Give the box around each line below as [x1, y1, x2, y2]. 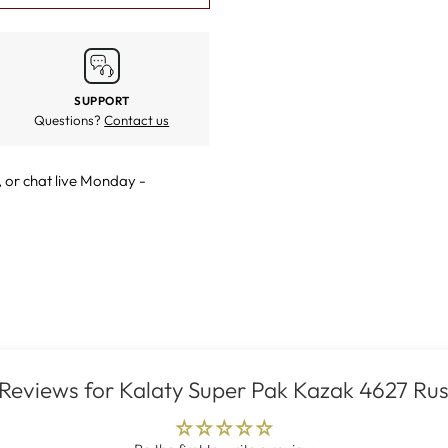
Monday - [76, 171, 146, 191]
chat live [22, 171, 77, 191]
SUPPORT [74, 93, 130, 109]
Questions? [34, 112, 105, 129]
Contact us [104, 112, 170, 129]
